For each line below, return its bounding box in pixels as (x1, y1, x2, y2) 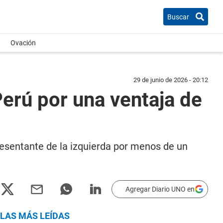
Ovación (10, 39, 36, 47)
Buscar (167, 12, 189, 21)
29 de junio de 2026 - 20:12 (133, 76, 208, 84)
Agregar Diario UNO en (125, 185, 195, 193)
